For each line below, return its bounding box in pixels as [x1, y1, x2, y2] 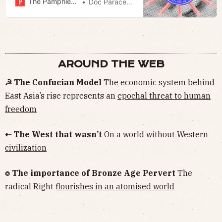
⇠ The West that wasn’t [5, 129, 104, 139]
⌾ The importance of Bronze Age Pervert [5, 167, 177, 178]
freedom [5, 104, 37, 114]
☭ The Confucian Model [5, 77, 104, 87]
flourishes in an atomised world [55, 181, 174, 191]
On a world [104, 129, 146, 139]
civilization [5, 142, 47, 153]
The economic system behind [104, 77, 215, 87]
